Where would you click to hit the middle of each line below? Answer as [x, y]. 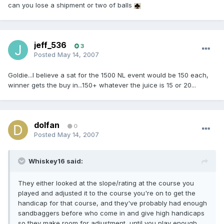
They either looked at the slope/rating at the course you [106, 183]
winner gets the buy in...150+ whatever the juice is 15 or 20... [102, 85]
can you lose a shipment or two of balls [71, 5]
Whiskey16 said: [56, 161]
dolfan [47, 125]
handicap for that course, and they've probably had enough [112, 203]
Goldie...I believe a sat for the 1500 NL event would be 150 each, [108, 75]
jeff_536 [50, 45]
